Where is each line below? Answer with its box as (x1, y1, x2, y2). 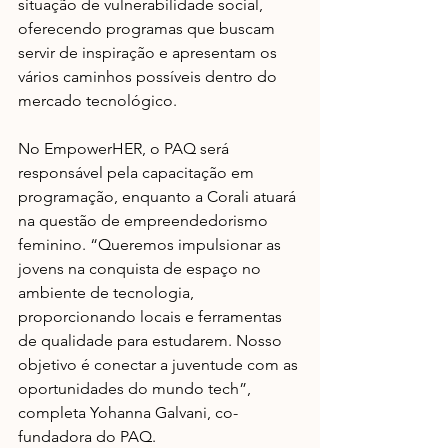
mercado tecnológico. (18, 90, 181, 110)
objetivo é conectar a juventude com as (18, 354, 302, 374)
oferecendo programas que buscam (18, 18, 279, 38)
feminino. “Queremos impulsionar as (18, 234, 285, 254)
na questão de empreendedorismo (18, 210, 272, 230)
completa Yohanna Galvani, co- (18, 402, 238, 422)
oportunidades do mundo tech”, (18, 378, 255, 398)
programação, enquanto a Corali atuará (18, 186, 300, 206)
